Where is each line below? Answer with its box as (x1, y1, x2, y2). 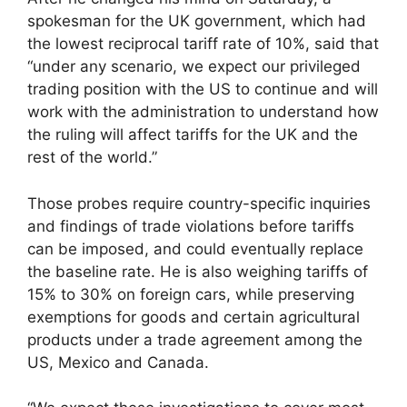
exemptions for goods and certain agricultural (27, 307, 360, 326)
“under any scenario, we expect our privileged (27, 57, 361, 76)
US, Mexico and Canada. (27, 352, 209, 372)
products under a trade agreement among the (27, 330, 362, 349)
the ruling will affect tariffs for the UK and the (27, 125, 358, 144)
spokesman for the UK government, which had (27, 12, 366, 31)
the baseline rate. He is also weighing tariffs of (27, 262, 368, 281)
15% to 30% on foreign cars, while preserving (27, 284, 354, 303)
